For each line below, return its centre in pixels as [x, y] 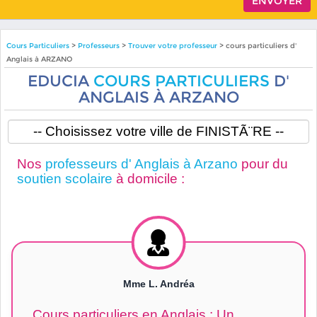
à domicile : [148, 178]
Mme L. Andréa [158, 284]
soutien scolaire [64, 178]
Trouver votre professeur [172, 45]
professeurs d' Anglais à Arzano [141, 163]
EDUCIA [60, 80]
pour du [263, 163]
